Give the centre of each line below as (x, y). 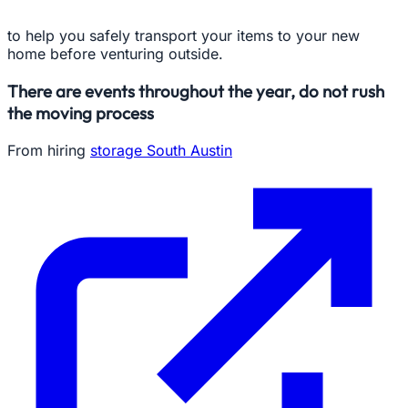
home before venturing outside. (115, 54)
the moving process (81, 113)
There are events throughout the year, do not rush (196, 92)
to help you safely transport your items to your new (184, 36)
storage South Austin (161, 150)
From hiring (49, 150)
